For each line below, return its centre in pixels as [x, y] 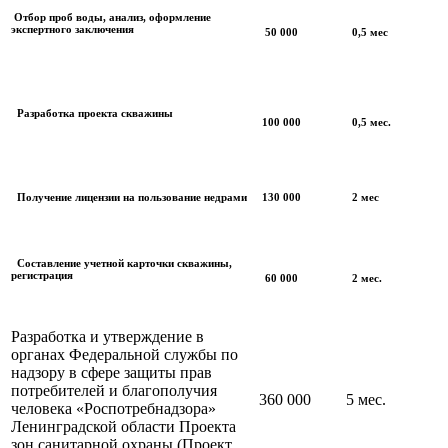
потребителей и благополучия [114, 391]
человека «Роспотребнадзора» [113, 409]
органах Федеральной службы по [124, 355]
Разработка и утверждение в [107, 337]
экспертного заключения [72, 29]
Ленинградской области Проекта [123, 427]
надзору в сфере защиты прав [111, 373]
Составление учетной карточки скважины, [121, 263]
